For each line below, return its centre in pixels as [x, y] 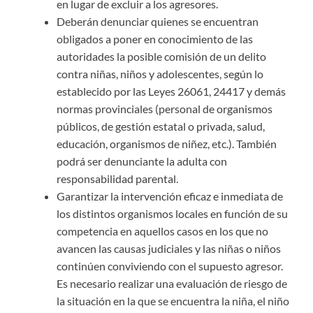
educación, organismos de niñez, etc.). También [167, 143]
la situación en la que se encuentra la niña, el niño [173, 300]
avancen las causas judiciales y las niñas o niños [169, 248]
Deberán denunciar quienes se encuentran [158, 21]
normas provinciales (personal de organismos [165, 108]
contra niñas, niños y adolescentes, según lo [160, 73]
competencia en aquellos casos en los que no [162, 231]
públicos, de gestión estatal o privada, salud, [161, 126]
